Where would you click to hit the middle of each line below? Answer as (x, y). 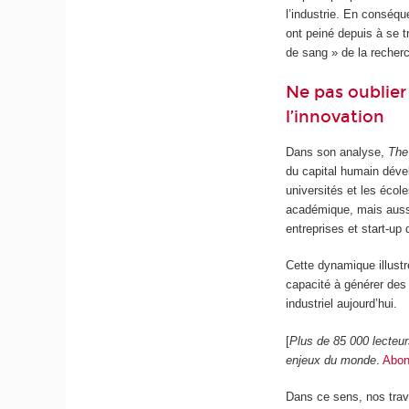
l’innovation (336, 116)
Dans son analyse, (337, 152)
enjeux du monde (331, 360)
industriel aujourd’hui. (342, 304)
